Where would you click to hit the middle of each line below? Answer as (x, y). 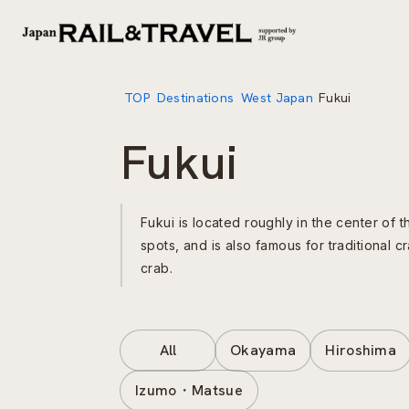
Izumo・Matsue (189, 390)
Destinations (195, 98)
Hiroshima (361, 350)
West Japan (278, 98)
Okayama (263, 350)
